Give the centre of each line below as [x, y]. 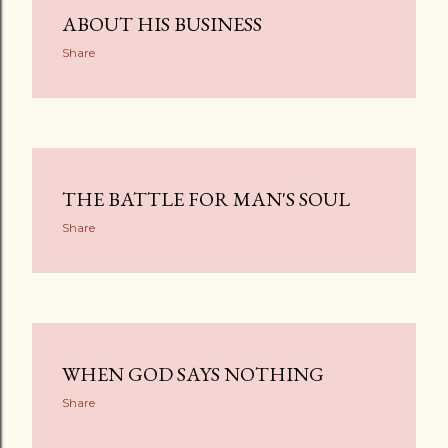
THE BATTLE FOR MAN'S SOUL [206, 199]
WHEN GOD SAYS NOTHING [193, 374]
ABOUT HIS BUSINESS [162, 24]
